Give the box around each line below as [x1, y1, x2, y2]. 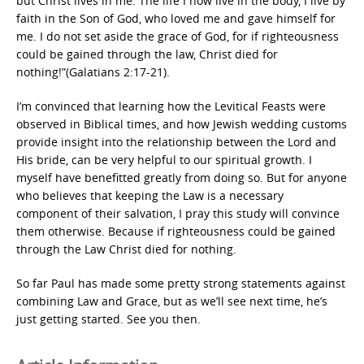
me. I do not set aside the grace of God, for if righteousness [16, 28, 339, 44]
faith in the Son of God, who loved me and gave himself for [16, 11, 336, 26]
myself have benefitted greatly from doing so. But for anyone [16, 170, 347, 185]
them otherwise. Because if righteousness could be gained [16, 223, 336, 239]
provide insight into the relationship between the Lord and [16, 134, 336, 149]
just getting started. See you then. [16, 311, 201, 327]
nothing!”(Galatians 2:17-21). [16, 64, 170, 80]
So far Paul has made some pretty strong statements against [16, 275, 345, 291]
